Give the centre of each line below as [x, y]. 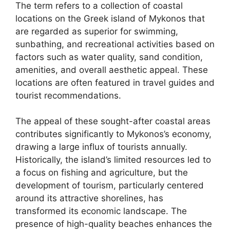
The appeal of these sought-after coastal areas [113, 121]
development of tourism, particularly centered [110, 185]
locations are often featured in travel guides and [115, 82]
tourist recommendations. [68, 95]
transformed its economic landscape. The [101, 211]
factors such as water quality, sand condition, [109, 57]
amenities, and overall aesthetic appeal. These [112, 70]
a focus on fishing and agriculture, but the [102, 172]
